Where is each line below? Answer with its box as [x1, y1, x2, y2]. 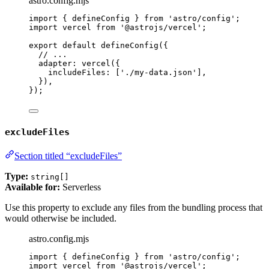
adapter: [38, 59, 82, 68]
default [62, 41, 96, 50]
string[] [31, 172, 69, 181]
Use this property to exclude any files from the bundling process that [5, 202, 262, 213]
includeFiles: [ [48, 68, 120, 77]
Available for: [5, 181, 60, 192]
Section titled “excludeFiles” [14, 150, 122, 161]
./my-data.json [125, 68, 192, 77]
